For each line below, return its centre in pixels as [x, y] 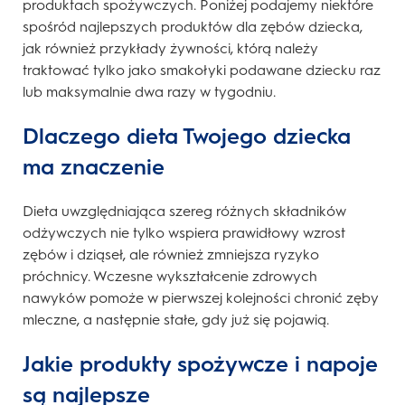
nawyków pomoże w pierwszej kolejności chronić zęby [201, 298]
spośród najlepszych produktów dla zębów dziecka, [193, 27]
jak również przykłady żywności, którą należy [170, 49]
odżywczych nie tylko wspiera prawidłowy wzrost [184, 233]
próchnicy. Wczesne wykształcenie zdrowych [170, 277]
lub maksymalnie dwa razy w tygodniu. [149, 92]
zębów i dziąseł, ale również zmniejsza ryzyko [171, 255]
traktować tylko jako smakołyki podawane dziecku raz [202, 71]
